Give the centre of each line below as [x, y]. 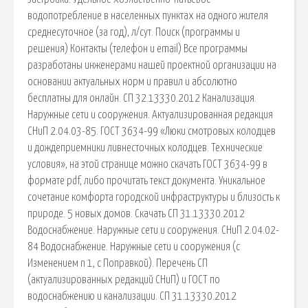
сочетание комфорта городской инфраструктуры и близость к [154, 197]
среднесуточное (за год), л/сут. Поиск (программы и [134, 32]
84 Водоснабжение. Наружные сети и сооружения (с [134, 246]
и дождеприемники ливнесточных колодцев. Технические [145, 147]
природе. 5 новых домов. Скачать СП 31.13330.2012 [136, 213]
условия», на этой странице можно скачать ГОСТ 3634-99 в [147, 164]
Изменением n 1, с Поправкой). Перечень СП [118, 263]
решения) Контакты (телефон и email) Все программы [137, 48]
